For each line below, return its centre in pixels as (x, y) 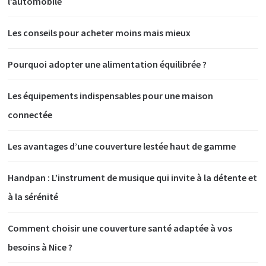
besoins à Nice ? (40, 247)
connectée (30, 114)
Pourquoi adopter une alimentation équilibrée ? (107, 64)
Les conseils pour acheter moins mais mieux (99, 32)
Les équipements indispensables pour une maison (111, 95)
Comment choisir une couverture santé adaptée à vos (120, 228)
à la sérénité (33, 196)
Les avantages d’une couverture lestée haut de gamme (122, 146)
